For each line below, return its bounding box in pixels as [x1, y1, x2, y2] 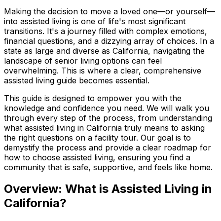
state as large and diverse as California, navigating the [4, 45, 205, 56]
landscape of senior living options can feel [4, 55, 162, 66]
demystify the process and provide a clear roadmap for [4, 142, 211, 152]
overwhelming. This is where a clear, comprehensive [4, 65, 201, 75]
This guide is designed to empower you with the [4, 93, 182, 103]
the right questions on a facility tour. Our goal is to [4, 132, 191, 143]
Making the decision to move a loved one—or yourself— [4, 6, 215, 16]
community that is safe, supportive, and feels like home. [4, 162, 213, 172]
